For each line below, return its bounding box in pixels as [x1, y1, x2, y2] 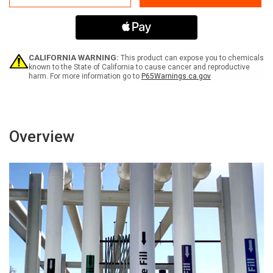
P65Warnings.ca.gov [141, 72, 211, 81]
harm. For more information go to [28, 72, 141, 81]
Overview [9, 127, 74, 146]
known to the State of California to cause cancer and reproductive [28, 63, 250, 72]
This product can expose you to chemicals [118, 54, 264, 63]
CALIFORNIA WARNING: [28, 53, 119, 63]
